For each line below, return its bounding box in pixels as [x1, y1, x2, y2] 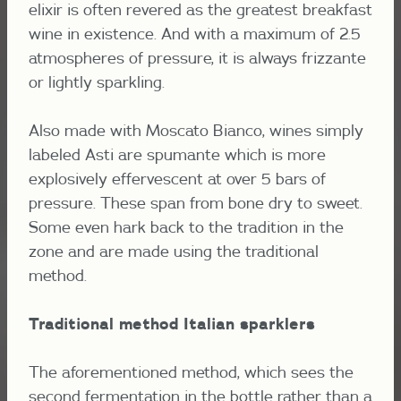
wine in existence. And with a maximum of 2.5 [29, 23, 361, 45]
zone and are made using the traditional [29, 241, 319, 262]
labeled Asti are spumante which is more [29, 144, 326, 166]
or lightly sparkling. [29, 72, 165, 93]
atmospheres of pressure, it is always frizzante [29, 47, 366, 69]
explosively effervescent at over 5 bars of [29, 168, 326, 190]
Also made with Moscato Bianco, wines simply [29, 120, 363, 141]
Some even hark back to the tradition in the [29, 217, 344, 238]
